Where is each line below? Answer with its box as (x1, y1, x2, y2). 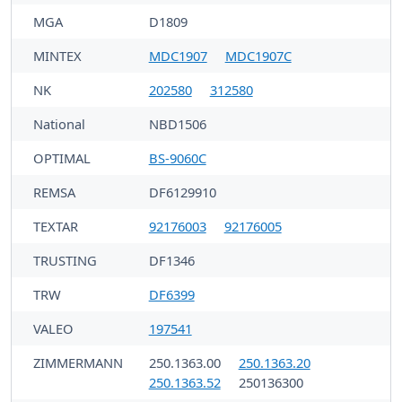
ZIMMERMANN (33, 353, 123, 371)
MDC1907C (224, 46, 292, 65)
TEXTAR (33, 216, 78, 235)
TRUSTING (33, 250, 97, 269)
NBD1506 (148, 114, 206, 133)
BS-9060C (148, 148, 206, 167)
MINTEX (33, 46, 82, 65)
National (33, 114, 85, 133)
